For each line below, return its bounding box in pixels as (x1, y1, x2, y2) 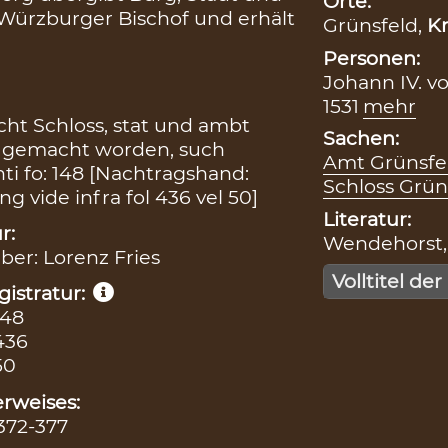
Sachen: (322, 126, 399, 151)
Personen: (322, 45, 420, 70)
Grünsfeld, (322, 12, 427, 37)
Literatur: (322, 207, 411, 232)
